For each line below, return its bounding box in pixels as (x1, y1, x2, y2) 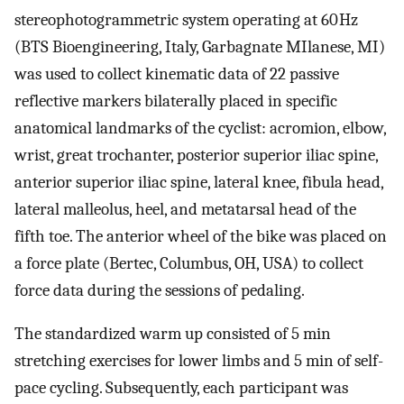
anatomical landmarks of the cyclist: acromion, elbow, (14, 117, 386, 138)
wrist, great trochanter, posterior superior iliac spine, (14, 144, 378, 165)
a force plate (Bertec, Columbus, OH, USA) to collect (14, 252, 363, 273)
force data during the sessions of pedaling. (14, 280, 305, 300)
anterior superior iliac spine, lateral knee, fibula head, (14, 171, 383, 192)
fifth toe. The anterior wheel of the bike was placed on (14, 225, 387, 246)
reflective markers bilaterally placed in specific (14, 90, 337, 111)
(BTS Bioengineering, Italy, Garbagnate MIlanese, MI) (14, 36, 385, 57)
